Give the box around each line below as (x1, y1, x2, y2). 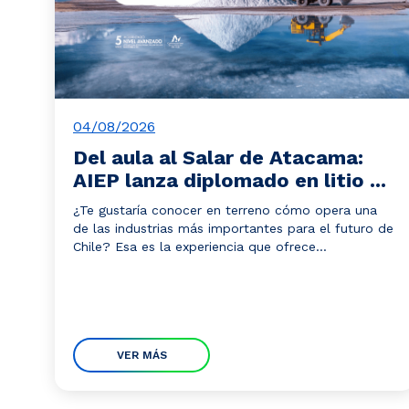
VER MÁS (116, 349, 167, 362)
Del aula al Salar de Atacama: (73, 146, 364, 169)
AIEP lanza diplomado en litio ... (73, 169, 387, 192)
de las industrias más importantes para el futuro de (73, 221, 394, 236)
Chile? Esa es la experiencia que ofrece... (73, 239, 328, 254)
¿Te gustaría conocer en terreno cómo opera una (73, 203, 378, 217)
